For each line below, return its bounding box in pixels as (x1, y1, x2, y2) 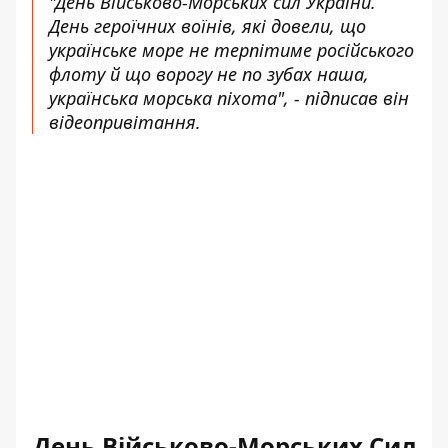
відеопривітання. (49, 110, 201, 134)
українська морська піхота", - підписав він (49, 86, 409, 110)
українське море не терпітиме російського (49, 38, 414, 62)
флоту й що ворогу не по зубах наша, (49, 62, 369, 86)
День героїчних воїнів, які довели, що (49, 14, 366, 38)
